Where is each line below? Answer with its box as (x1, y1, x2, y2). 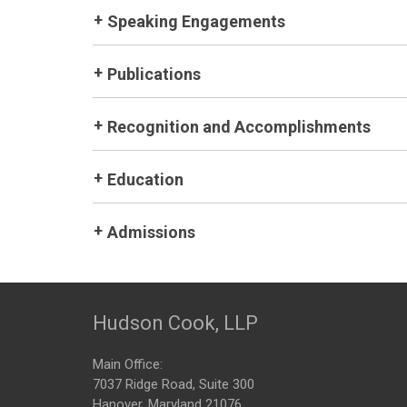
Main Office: (93, 356, 163, 372)
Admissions (107, 223, 195, 242)
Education (107, 170, 184, 189)
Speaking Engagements (107, 12, 285, 31)
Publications (107, 65, 201, 84)
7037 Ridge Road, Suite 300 (93, 376, 254, 392)
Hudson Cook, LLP (93, 312, 258, 334)
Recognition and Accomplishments (107, 117, 371, 136)
